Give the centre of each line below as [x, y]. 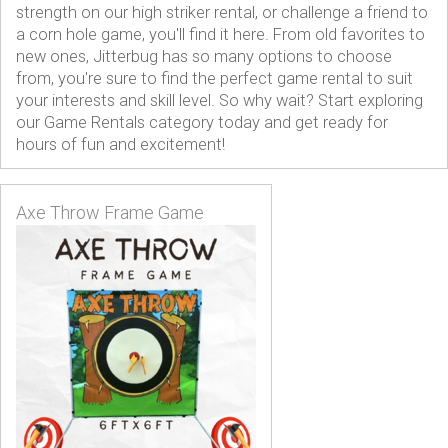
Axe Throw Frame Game [110, 212]
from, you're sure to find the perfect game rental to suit [214, 78]
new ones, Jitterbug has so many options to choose [204, 56]
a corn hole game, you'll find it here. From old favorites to [220, 34]
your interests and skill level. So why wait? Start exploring [219, 100]
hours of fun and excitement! [120, 144]
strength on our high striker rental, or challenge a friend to [222, 12]
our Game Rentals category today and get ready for [202, 122]
